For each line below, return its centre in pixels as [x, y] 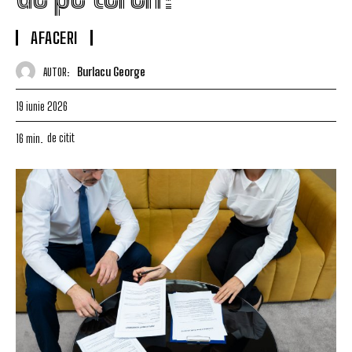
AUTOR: [56, 72]
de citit [61, 137]
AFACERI [54, 38]
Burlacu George [111, 71]
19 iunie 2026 [42, 106]
